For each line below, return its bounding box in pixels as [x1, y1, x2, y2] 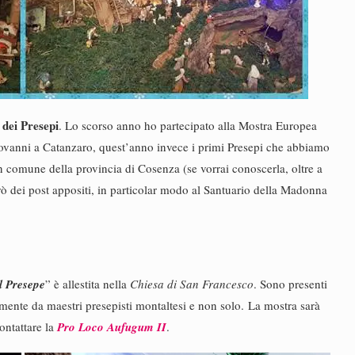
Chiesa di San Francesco [130, 276, 254, 292]
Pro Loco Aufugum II [57, 319, 166, 335]
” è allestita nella [45, 276, 130, 292]
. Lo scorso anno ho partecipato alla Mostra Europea [59, 117, 317, 133]
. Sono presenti [254, 276, 327, 292]
